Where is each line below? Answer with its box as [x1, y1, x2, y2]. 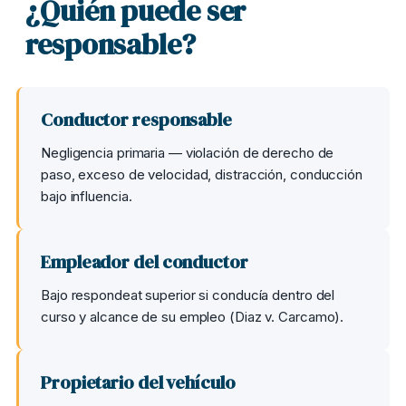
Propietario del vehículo [41, 370, 236, 395]
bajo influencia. [41, 188, 132, 205]
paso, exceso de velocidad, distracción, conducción [41, 166, 362, 183]
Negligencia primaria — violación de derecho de [41, 144, 334, 161]
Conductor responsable [41, 107, 232, 132]
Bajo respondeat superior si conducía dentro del [41, 286, 335, 304]
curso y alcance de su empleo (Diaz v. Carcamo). [41, 308, 344, 325]
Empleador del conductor [41, 249, 248, 275]
